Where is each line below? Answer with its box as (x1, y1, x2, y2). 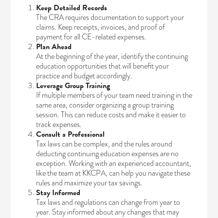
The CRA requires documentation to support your (36, 11, 184, 23)
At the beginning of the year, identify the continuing (36, 50, 188, 62)
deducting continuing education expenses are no (36, 147, 179, 159)
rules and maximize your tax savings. (36, 177, 143, 188)
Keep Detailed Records (36, 1, 108, 14)
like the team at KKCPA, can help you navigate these (36, 167, 191, 179)
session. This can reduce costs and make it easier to (36, 109, 186, 120)
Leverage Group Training (36, 79, 110, 91)
